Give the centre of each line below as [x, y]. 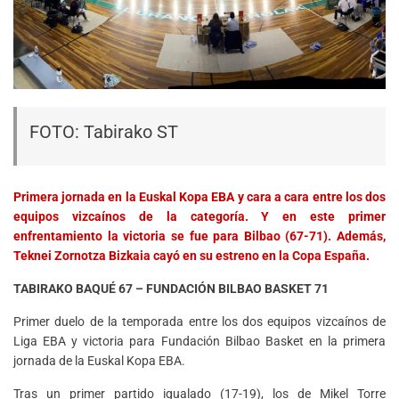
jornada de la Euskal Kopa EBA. [99, 361]
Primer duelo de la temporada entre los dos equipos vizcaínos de [199, 322]
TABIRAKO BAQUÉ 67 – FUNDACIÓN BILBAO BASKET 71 [171, 289]
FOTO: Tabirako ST [104, 131]
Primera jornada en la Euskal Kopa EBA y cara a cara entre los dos [199, 197]
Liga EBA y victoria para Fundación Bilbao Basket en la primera [199, 342]
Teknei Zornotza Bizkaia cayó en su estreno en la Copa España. [191, 256]
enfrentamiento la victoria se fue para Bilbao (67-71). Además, [199, 236]
